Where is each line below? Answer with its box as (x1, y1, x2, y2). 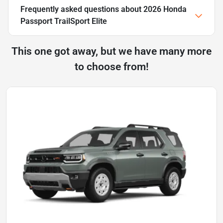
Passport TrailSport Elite (20, 16, 107, 26)
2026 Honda (143, 4, 187, 14)
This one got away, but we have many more (11, 45, 212, 57)
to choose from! (74, 60, 149, 73)
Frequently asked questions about (20, 4, 143, 14)
